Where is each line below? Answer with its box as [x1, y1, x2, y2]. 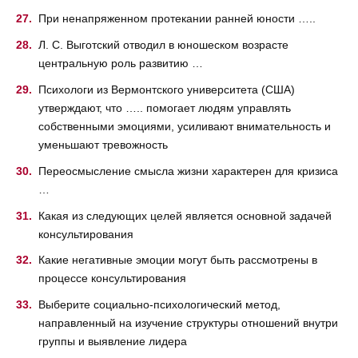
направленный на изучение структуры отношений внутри [38, 316, 338, 330]
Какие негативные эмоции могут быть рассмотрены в [38, 253, 317, 267]
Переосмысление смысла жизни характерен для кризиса [38, 164, 338, 177]
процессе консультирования [38, 272, 186, 285]
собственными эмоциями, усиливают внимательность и [38, 120, 331, 133]
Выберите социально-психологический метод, [38, 298, 280, 312]
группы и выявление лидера [38, 335, 187, 348]
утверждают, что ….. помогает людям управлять [38, 101, 291, 114]
